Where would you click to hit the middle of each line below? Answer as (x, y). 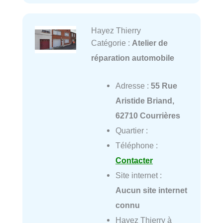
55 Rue (164, 85)
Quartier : (131, 130)
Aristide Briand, (145, 100)
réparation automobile (132, 57)
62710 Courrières (148, 115)
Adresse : (133, 85)
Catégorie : (111, 43)
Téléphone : (136, 145)
